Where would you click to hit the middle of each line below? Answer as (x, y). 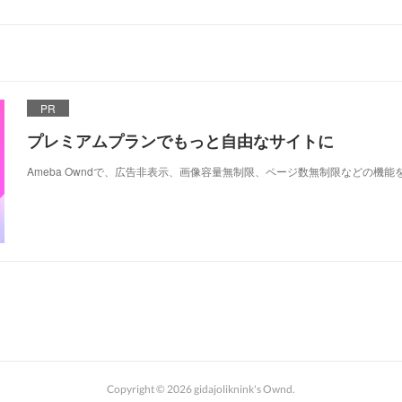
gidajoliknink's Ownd (243, 389)
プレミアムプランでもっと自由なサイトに (180, 141)
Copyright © (137, 389)
